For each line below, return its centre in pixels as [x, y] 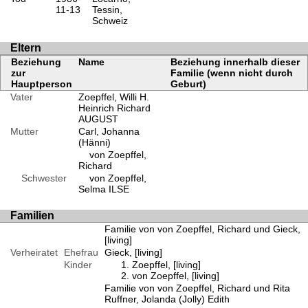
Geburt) [188, 84]
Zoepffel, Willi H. [113, 97]
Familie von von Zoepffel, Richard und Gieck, [202, 229]
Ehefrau [81, 252]
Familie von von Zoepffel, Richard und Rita [197, 288]
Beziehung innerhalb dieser [235, 62]
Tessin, [107, 10]
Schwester [38, 178]
